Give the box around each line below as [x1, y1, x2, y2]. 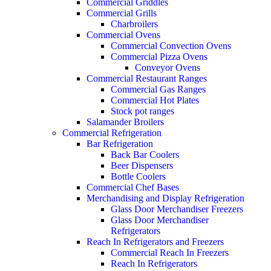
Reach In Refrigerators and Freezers [87, 237, 224, 247]
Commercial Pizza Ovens [111, 51, 207, 62]
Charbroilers [111, 19, 158, 30]
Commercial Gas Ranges [111, 84, 206, 95]
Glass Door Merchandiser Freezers [111, 204, 243, 215]
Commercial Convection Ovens [111, 41, 231, 51]
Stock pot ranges [111, 106, 174, 117]
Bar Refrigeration [87, 139, 153, 149]
